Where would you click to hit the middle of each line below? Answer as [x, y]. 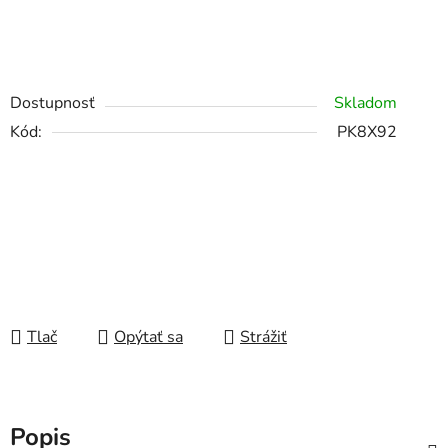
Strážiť [263, 337]
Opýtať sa [148, 337]
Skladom [365, 103]
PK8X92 [367, 132]
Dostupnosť [52, 103]
